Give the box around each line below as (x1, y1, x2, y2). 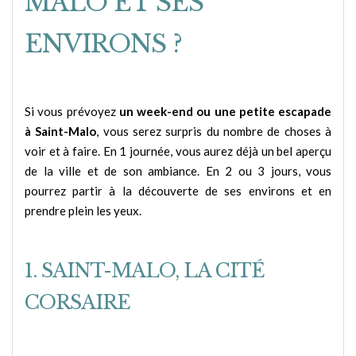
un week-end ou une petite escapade (118, 104, 331, 119)
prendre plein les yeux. (25, 203, 141, 219)
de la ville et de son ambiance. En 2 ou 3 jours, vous (25, 164, 331, 179)
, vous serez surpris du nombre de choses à (96, 124, 332, 139)
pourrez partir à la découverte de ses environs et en (25, 184, 331, 199)
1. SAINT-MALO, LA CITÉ (25, 258, 265, 282)
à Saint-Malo (25, 124, 97, 139)
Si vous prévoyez (25, 104, 119, 119)
